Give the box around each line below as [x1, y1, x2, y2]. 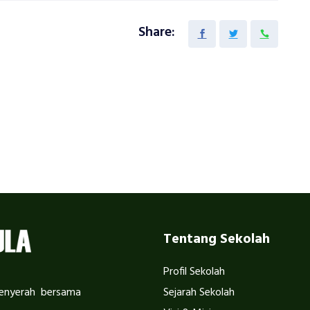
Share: [138, 21, 175, 44]
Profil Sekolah [163, 263, 225, 281]
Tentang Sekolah [163, 228, 270, 250]
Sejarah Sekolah [163, 284, 235, 302]
